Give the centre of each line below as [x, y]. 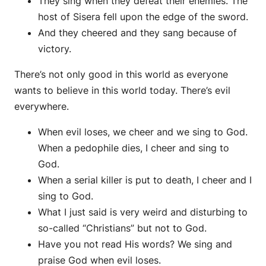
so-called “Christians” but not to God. [122, 228]
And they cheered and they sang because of [137, 33]
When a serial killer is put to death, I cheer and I [145, 180]
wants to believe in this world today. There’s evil [122, 91]
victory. [55, 49]
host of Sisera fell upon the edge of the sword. [143, 17]
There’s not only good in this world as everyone [121, 75]
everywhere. [42, 107]
